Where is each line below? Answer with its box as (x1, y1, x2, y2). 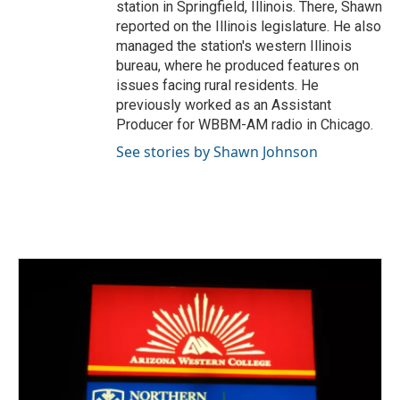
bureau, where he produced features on (116, 57, 359, 74)
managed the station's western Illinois (116, 37, 352, 54)
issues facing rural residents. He (116, 77, 319, 94)
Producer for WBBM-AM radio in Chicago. (116, 116, 373, 133)
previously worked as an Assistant (116, 96, 331, 113)
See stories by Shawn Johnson (116, 142, 318, 162)
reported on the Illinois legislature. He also (116, 18, 381, 35)
